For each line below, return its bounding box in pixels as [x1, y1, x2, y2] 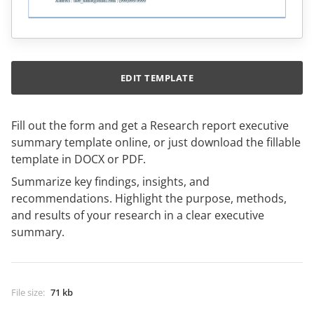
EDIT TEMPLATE [120, 71, 194, 85]
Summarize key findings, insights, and [11, 174, 210, 190]
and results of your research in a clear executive [11, 207, 264, 224]
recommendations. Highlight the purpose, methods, [11, 191, 287, 207]
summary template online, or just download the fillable [11, 135, 301, 151]
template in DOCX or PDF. [11, 151, 146, 168]
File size [11, 286, 43, 299]
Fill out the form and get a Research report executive [11, 118, 289, 134]
